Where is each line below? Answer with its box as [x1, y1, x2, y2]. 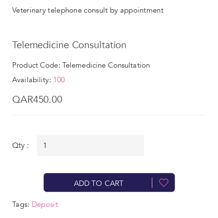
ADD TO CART [73, 178, 124, 188]
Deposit [31, 199, 58, 209]
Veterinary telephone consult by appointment [12, 5, 166, 15]
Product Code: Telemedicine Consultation [12, 60, 150, 70]
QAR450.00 [12, 92, 63, 106]
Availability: [12, 74, 53, 85]
